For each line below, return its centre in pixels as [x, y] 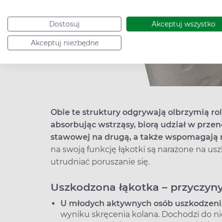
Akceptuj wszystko [183, 24]
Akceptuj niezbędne [64, 43]
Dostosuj [64, 24]
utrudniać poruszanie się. [101, 162]
